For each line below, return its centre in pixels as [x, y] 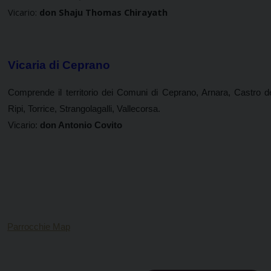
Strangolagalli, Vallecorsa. [110, 109]
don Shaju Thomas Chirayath [102, 12]
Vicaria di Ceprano [59, 65]
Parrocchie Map [39, 227]
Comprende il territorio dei [60, 92]
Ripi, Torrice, [34, 109]
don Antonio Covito [81, 125]
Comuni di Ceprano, [157, 92]
